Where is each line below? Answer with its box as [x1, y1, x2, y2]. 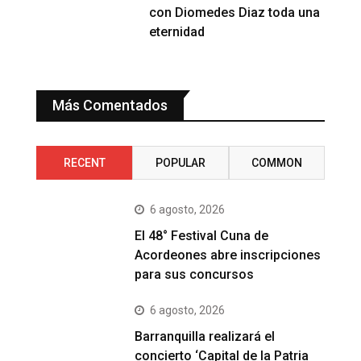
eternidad [149, 23, 205, 39]
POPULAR [155, 156, 205, 169]
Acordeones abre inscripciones [135, 247, 322, 263]
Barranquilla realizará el [135, 328, 276, 344]
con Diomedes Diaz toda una [149, 4, 321, 20]
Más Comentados [52, 96, 168, 114]
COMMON [251, 156, 302, 169]
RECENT [63, 156, 106, 169]
